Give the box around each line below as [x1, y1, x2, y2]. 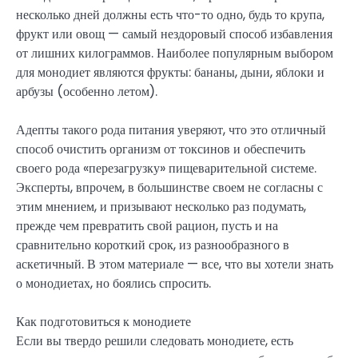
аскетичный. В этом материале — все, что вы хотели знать [16, 255, 333, 274]
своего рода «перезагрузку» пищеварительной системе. [16, 159, 316, 178]
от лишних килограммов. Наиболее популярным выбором [16, 44, 333, 63]
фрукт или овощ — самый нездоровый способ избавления [16, 25, 332, 44]
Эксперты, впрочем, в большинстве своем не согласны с [16, 178, 323, 197]
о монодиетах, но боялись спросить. [16, 274, 211, 293]
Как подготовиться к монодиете [16, 312, 191, 332]
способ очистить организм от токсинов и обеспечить [16, 140, 305, 159]
